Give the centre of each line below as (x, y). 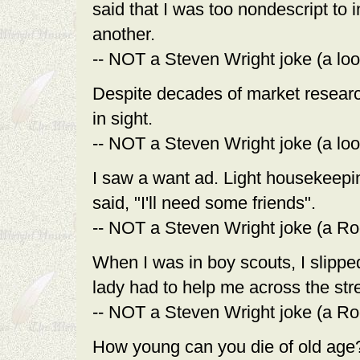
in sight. (123, 119)
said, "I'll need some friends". (204, 203)
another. (124, 34)
